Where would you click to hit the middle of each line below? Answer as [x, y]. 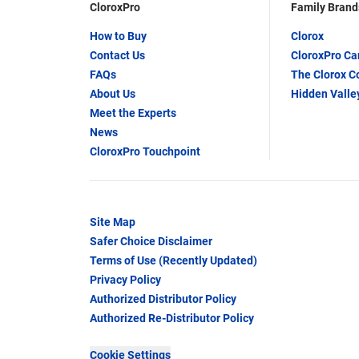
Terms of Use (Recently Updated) [173, 261]
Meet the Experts [133, 113]
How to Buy [118, 36]
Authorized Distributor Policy [163, 299]
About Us [113, 94]
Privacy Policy [125, 280]
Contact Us [117, 56]
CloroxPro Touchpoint [145, 152]
